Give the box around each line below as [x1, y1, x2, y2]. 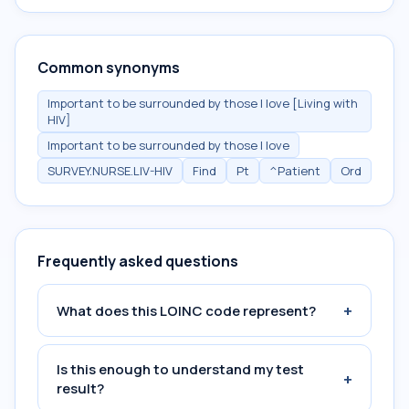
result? [57, 379, 104, 398]
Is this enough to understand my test [57, 360, 304, 379]
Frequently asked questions [37, 251, 238, 271]
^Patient [269, 163, 320, 179]
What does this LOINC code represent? [57, 300, 316, 320]
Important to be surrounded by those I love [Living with [47, 95, 358, 111]
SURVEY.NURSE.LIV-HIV [47, 163, 173, 179]
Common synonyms [37, 58, 180, 78]
